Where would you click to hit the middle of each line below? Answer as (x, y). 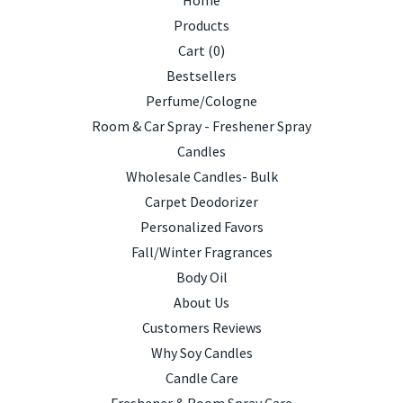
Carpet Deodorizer (201, 201)
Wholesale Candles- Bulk (201, 176)
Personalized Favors (201, 227)
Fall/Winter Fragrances (201, 252)
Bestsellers (201, 76)
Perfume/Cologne (201, 101)
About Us (201, 302)
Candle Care (201, 378)
